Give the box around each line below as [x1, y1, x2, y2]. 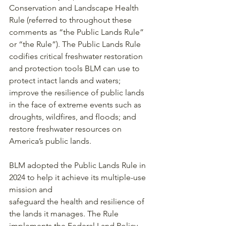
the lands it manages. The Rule [9, 208, 121, 218]
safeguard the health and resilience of [9, 196, 146, 206]
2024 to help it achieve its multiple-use [9, 172, 148, 182]
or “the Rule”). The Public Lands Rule [9, 39, 143, 49]
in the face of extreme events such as [9, 99, 143, 109]
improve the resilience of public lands [9, 87, 146, 97]
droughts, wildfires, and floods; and [9, 111, 138, 122]
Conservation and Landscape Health [9, 3, 141, 13]
